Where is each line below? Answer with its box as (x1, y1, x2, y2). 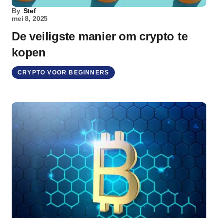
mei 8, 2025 (12, 15, 48, 22)
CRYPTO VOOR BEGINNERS (18, 69, 109, 76)
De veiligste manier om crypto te (12, 30, 188, 43)
